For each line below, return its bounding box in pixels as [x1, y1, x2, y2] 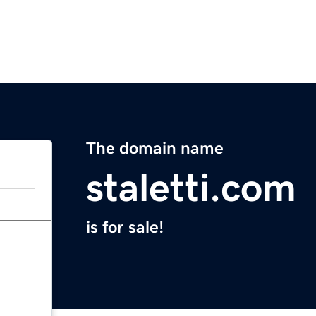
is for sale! [86, 219, 164, 236]
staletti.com [86, 168, 296, 208]
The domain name [86, 140, 224, 157]
